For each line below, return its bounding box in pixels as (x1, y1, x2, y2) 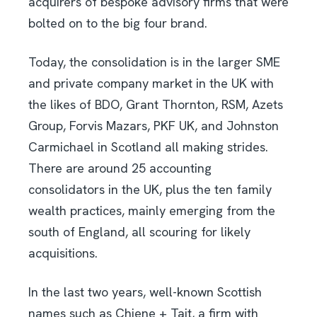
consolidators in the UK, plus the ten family (28, 181, 272, 198)
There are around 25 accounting (28, 160, 212, 177)
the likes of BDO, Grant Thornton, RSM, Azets (28, 96, 283, 113)
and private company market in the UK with (28, 75, 274, 92)
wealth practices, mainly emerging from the (28, 202, 275, 219)
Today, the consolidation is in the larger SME (28, 54, 280, 71)
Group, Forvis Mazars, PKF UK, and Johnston (28, 117, 279, 134)
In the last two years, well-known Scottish (28, 284, 262, 301)
